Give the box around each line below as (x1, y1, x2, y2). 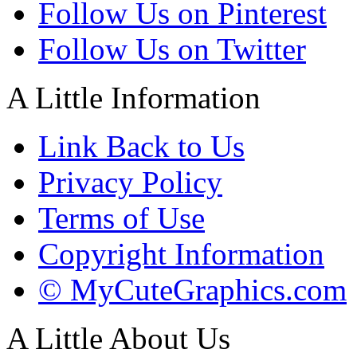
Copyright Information (38, 237, 324, 272)
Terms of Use (38, 201, 205, 236)
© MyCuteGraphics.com (38, 273, 347, 308)
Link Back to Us (38, 129, 245, 164)
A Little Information (6, 80, 261, 116)
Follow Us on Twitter (38, 32, 306, 67)
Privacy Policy (38, 165, 222, 200)
